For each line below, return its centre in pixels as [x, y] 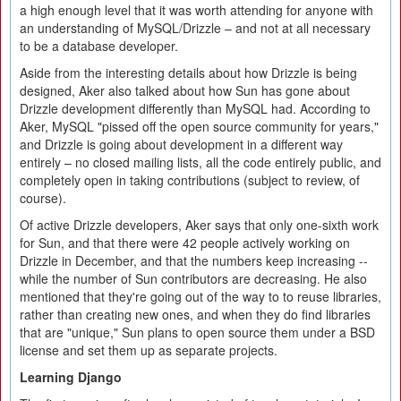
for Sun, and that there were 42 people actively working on [185, 243]
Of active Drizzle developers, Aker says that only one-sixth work [199, 225]
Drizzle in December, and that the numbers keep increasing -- [194, 260]
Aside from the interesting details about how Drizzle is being [188, 73]
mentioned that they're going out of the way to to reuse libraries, [200, 296]
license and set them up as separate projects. [149, 350]
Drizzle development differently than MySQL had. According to [195, 108]
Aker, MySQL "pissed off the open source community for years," [199, 126]
